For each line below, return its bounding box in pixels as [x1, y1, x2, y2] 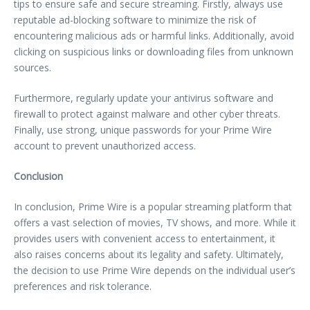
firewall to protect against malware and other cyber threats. [14, 107, 280, 120]
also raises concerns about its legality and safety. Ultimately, [14, 247, 284, 261]
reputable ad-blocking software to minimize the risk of [14, 12, 256, 26]
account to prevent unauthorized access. [14, 138, 196, 152]
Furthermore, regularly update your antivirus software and [14, 91, 273, 104]
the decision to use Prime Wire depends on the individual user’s [14, 263, 295, 277]
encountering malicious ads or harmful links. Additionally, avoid [14, 28, 294, 42]
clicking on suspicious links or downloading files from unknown [14, 44, 293, 58]
